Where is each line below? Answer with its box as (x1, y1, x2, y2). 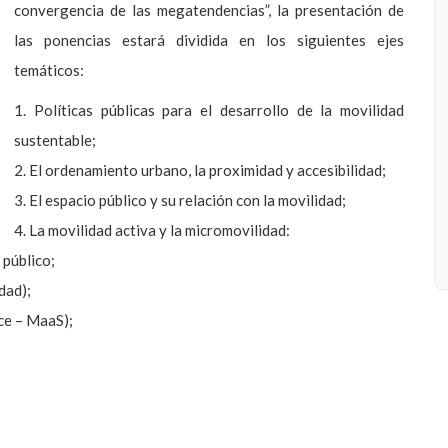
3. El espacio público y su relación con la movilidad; (14, 191, 346, 209)
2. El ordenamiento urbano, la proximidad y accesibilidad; (14, 161, 386, 179)
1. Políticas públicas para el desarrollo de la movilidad (14, 101, 404, 119)
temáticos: (14, 61, 84, 79)
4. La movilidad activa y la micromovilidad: (14, 221, 290, 239)
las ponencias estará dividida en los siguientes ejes (14, 31, 404, 49)
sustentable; (14, 131, 96, 149)
